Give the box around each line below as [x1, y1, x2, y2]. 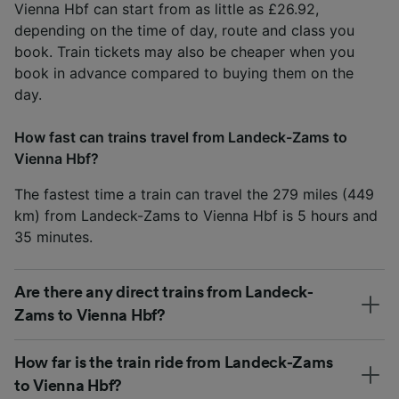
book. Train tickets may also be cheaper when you [14, 42, 354, 61]
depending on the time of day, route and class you [14, 20, 354, 39]
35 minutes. [14, 227, 93, 246]
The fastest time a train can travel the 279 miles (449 [14, 184, 374, 203]
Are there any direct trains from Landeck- [14, 283, 313, 300]
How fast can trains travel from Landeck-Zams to [14, 127, 347, 146]
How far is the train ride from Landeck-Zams [14, 354, 333, 370]
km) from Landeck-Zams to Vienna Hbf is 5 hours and [14, 206, 378, 224]
